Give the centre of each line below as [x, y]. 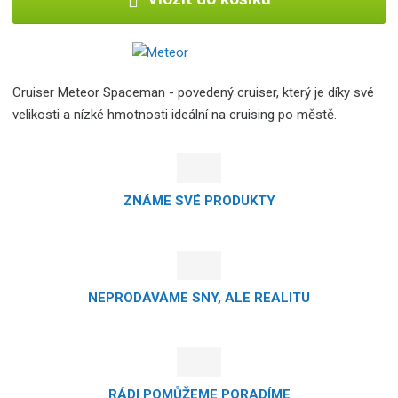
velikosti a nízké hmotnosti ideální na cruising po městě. [175, 115]
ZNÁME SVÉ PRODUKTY [199, 200]
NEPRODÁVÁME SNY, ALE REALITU [199, 298]
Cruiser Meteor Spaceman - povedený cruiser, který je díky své [194, 93]
